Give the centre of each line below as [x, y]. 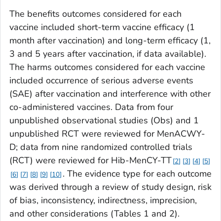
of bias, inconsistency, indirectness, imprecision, [103, 201]
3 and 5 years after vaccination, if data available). [108, 54]
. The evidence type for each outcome [137, 174]
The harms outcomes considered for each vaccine [107, 67]
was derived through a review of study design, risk [110, 187]
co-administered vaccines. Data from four [91, 107]
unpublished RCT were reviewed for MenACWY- [107, 134]
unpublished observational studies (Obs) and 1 [104, 121]
